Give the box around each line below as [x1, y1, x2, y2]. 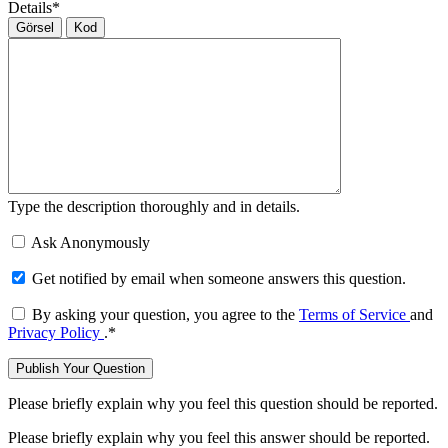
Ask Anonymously [31, 234, 150, 252]
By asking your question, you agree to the [32, 306, 299, 324]
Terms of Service [299, 306, 410, 324]
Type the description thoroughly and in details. [8, 198, 300, 216]
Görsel [16, 20, 54, 36]
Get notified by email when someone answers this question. [32, 270, 406, 288]
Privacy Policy [8, 324, 104, 342]
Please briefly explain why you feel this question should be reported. [8, 395, 438, 413]
